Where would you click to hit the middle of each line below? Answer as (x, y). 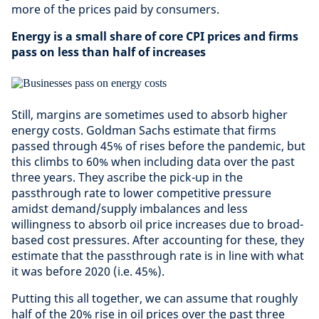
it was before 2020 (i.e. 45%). (88, 271)
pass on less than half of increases (109, 52)
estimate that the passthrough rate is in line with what (158, 256)
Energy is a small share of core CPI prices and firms (155, 36)
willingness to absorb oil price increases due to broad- (157, 224)
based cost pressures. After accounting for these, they (158, 240)
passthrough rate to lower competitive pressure (141, 193)
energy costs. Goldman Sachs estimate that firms (144, 130)
